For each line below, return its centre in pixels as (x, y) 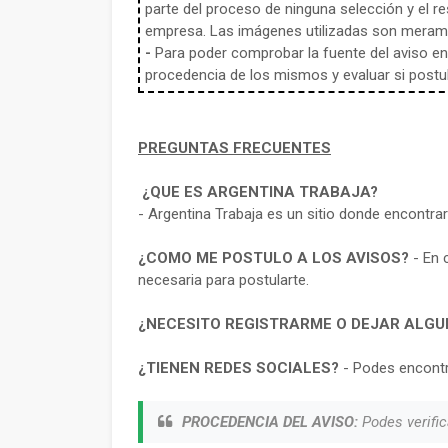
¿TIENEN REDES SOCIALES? (238, 368)
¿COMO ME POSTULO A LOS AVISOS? (273, 258)
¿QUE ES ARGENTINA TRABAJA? (258, 192)
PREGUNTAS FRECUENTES (234, 148)
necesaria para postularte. (223, 280)
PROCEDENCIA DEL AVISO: (270, 422)
